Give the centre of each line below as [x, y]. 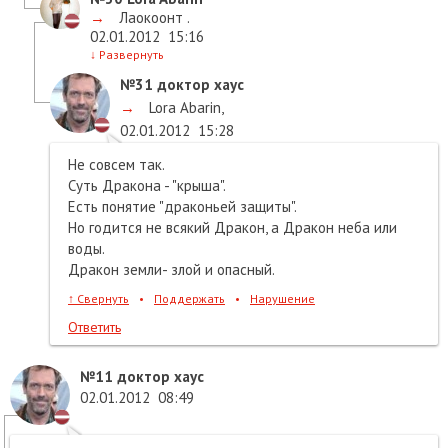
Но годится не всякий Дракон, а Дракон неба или [232, 227]
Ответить [94, 326]
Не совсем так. [116, 164]
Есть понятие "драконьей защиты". [182, 206]
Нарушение [282, 298]
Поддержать [189, 298]
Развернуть [130, 54]
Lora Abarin [183, 107]
